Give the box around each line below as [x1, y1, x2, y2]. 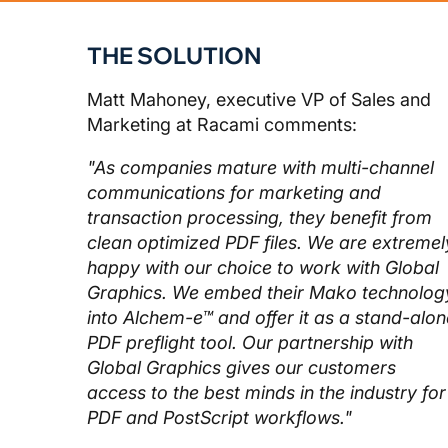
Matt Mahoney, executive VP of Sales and [87, 88, 431, 110]
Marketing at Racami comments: [87, 113, 357, 135]
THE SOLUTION [87, 40, 261, 70]
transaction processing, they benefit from [87, 206, 432, 228]
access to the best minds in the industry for [87, 381, 446, 403]
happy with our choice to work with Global [87, 256, 439, 278]
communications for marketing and [87, 181, 381, 203]
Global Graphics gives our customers [87, 356, 396, 378]
